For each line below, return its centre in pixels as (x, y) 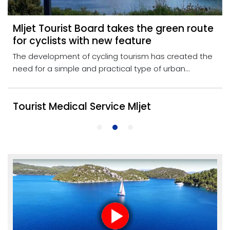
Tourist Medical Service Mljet (82, 106)
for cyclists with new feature (82, 41)
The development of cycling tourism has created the (113, 56)
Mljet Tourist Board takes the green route (113, 28)
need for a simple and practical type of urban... (101, 68)
